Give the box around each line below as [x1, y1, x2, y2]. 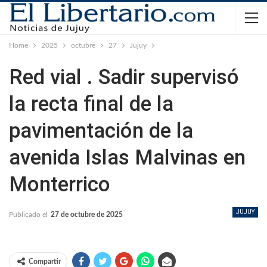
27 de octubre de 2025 [51, 211, 123, 218]
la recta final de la [9, 92, 173, 116]
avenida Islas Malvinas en [9, 145, 246, 170]
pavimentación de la [9, 119, 193, 143]
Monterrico [9, 172, 110, 197]
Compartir [29, 258, 61, 266]
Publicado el [9, 211, 49, 218]
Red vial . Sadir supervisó [9, 65, 239, 89]
